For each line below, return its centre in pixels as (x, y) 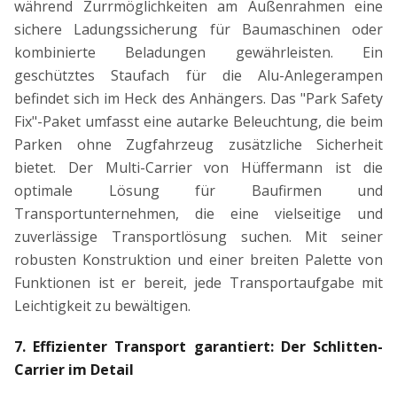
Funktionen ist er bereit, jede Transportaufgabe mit (198, 283)
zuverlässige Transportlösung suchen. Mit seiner (198, 237)
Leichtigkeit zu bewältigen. (102, 306)
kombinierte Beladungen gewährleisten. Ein (198, 53)
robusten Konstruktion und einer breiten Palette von (198, 260)
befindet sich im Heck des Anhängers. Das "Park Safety (198, 99)
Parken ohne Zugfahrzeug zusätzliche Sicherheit (198, 145)
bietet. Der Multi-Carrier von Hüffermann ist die (198, 168)
